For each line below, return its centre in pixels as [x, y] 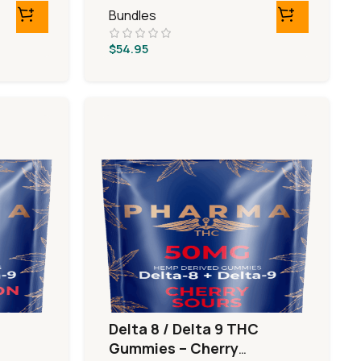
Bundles [133, 15]
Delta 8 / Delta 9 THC [184, 329]
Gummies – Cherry [174, 348]
